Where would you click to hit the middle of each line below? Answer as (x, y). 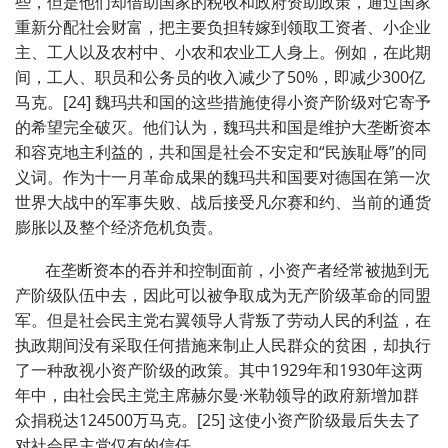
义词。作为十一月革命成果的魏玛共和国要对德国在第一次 (223, 177)
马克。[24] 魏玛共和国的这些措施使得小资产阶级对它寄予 (223, 102)
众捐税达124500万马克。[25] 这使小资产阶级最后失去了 (218, 420)
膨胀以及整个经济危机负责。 (119, 227)
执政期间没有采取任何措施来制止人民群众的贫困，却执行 (223, 345)
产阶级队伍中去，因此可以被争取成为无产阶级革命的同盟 (223, 295)
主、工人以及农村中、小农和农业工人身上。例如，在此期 (223, 52)
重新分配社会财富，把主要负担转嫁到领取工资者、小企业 (223, 27)
